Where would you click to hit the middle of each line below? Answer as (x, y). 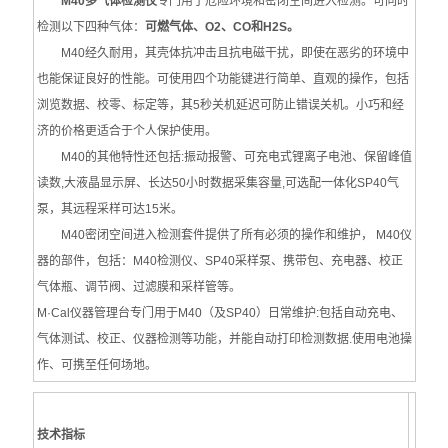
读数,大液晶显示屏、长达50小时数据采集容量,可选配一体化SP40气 (217, 183)
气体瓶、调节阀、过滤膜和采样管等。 (138, 287)
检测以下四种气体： (90, 27)
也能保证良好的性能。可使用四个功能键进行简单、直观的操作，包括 (222, 79)
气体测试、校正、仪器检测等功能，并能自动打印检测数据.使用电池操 (224, 339)
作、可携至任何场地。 (96, 365)
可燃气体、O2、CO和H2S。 (221, 27)
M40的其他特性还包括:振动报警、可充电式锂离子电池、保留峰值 (224, 157)
